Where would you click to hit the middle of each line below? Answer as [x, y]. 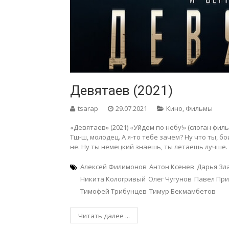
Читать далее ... [104, 215]
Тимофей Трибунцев [113, 191]
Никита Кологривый [113, 179]
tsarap [88, 108]
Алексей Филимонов [113, 166]
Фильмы [199, 108]
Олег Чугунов [170, 179]
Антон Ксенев [172, 166]
